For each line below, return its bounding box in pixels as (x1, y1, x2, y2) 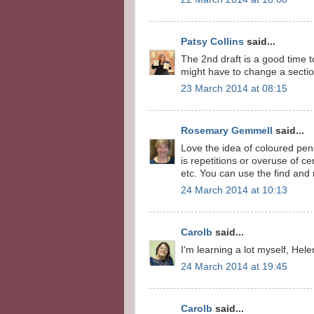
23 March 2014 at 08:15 (181, 83, 287, 95)
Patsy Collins (181, 36, 244, 47)
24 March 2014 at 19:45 (181, 261, 287, 273)
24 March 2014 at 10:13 (181, 185, 287, 196)
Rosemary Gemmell (181, 125, 273, 136)
